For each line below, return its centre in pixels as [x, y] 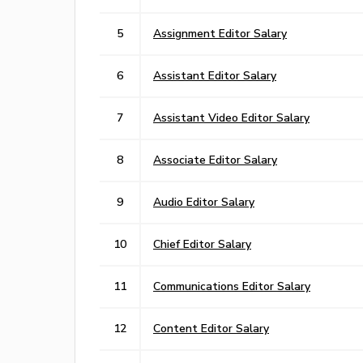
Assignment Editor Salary [220, 33]
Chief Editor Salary [202, 243]
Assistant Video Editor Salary [231, 117]
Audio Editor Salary [204, 201]
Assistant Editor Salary [215, 75]
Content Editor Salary [211, 328]
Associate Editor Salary [215, 159]
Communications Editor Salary [232, 286]
